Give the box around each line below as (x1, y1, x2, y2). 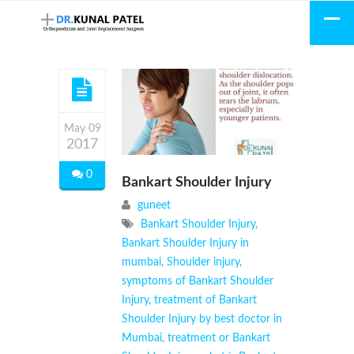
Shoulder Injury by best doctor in (122, 313, 282, 325)
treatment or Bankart (168, 332, 270, 344)
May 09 (63, 123, 101, 134)
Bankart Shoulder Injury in (122, 237, 249, 249)
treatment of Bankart (154, 294, 257, 306)
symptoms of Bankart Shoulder (122, 275, 273, 287)
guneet (137, 199, 171, 211)
